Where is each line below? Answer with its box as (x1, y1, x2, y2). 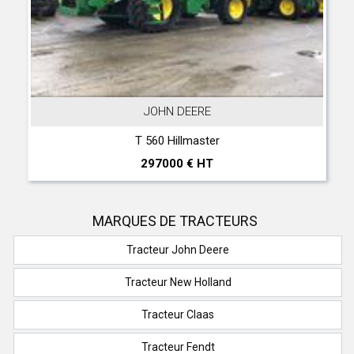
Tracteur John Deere (126, 243, 229, 257)
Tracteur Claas (141, 308, 214, 322)
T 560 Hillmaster (134, 134, 220, 149)
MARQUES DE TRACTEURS (92, 213, 258, 230)
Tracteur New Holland (124, 276, 232, 289)
